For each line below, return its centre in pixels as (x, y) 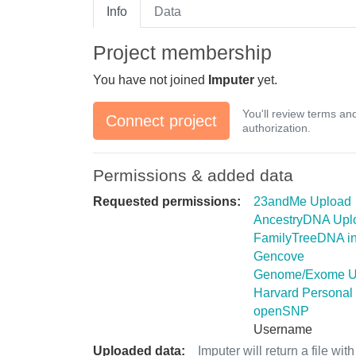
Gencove (279, 256)
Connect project (161, 120)
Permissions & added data (193, 175)
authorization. (277, 128)
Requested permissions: (167, 201)
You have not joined (151, 79)
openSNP (281, 311)
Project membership (182, 52)
